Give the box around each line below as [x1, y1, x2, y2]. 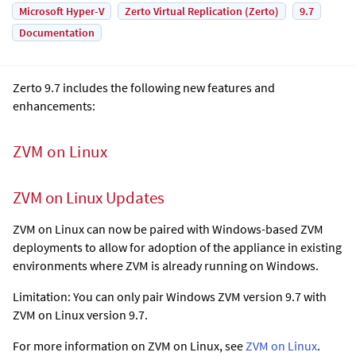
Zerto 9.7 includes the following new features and [13, 79, 275, 95]
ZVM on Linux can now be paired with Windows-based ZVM [13, 221, 323, 238]
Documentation [19, 25, 95, 40]
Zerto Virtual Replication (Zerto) [125, 3, 279, 18]
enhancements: [13, 97, 95, 114]
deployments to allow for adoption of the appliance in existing [13, 239, 342, 256]
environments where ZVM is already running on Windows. [13, 257, 319, 274]
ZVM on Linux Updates [13, 188, 164, 209]
